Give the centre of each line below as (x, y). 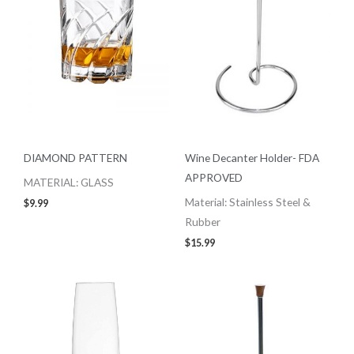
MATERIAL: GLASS (69, 183)
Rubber (203, 222)
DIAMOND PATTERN (75, 157)
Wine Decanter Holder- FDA (252, 157)
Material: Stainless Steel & (248, 202)
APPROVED (214, 177)
